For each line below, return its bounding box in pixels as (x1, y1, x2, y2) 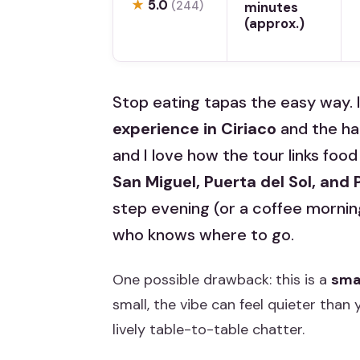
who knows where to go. (112, 224, 294, 246)
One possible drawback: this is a (112, 270, 331, 290)
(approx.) (244, 14, 305, 32)
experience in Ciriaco (112, 118, 276, 140)
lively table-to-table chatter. (112, 320, 305, 340)
